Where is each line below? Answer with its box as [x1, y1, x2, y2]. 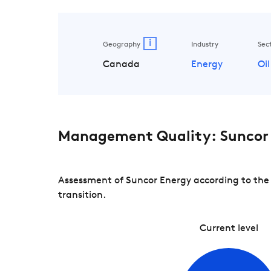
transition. [58, 190, 106, 200]
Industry [191, 41, 218, 48]
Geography [102, 41, 140, 48]
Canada [102, 59, 140, 70]
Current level [199, 223, 258, 233]
